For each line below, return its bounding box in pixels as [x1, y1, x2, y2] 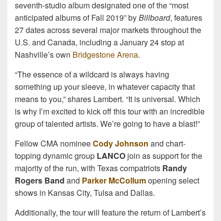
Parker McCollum [82, 174, 146, 186]
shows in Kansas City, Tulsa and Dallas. [15, 186, 155, 198]
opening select [146, 174, 199, 186]
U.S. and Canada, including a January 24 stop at [15, 36, 184, 48]
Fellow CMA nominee [15, 137, 93, 149]
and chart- [148, 137, 185, 149]
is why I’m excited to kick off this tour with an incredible [15, 105, 205, 117]
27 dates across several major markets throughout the [15, 24, 201, 36]
